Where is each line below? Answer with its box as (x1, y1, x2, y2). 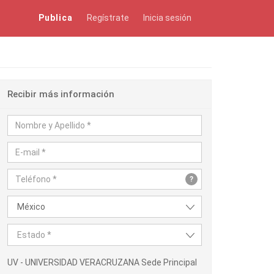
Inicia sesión (143, 13, 191, 23)
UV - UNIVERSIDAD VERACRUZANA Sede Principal (7, 257, 197, 267)
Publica (39, 13, 73, 23)
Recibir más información (7, 89, 114, 100)
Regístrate (87, 13, 129, 23)
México (17, 202, 45, 212)
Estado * (17, 230, 51, 240)
